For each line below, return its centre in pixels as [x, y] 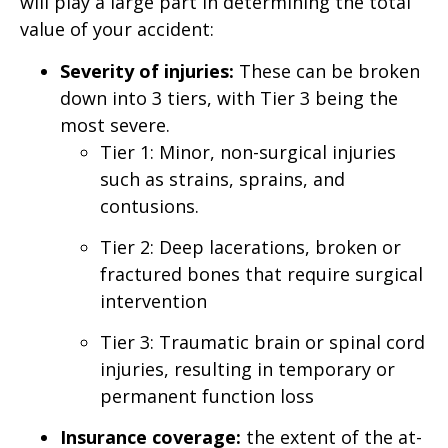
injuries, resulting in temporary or [247, 368]
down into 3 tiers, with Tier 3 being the [229, 97]
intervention [153, 300]
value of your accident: [117, 29]
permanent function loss [207, 395]
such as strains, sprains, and [222, 178]
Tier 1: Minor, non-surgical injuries [248, 151]
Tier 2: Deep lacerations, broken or [250, 246]
